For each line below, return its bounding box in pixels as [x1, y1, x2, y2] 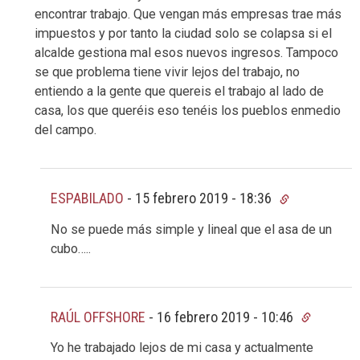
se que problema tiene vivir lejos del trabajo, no [35, 64, 300, 80]
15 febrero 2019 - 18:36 [135, 190, 275, 207]
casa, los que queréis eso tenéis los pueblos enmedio [35, 103, 341, 119]
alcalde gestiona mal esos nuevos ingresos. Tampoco [35, 45, 338, 61]
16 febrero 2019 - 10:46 [157, 308, 297, 325]
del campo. [35, 122, 96, 138]
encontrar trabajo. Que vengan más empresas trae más [35, 6, 342, 22]
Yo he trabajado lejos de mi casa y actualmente [51, 339, 313, 355]
